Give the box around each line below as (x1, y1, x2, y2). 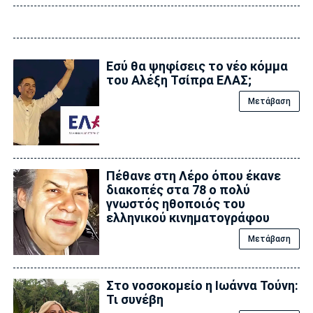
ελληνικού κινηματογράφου (105, 210, 270, 226)
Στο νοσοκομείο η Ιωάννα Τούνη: (105, 278, 298, 293)
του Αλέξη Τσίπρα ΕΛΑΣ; (105, 72, 252, 87)
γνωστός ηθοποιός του (105, 196, 245, 212)
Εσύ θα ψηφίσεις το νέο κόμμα (105, 58, 288, 73)
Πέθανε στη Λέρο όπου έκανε (105, 168, 281, 184)
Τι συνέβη (105, 292, 163, 307)
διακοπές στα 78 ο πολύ (105, 182, 250, 198)
